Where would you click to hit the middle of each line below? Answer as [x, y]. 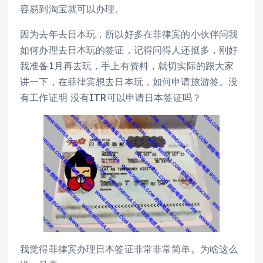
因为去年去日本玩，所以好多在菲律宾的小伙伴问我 [129, 34]
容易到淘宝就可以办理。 [72, 9]
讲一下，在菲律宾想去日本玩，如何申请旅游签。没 [129, 82]
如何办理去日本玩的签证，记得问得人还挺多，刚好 [129, 50]
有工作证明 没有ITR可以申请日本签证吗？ [111, 97]
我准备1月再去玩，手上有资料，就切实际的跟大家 [127, 66]
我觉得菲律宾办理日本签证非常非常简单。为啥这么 [129, 249]
